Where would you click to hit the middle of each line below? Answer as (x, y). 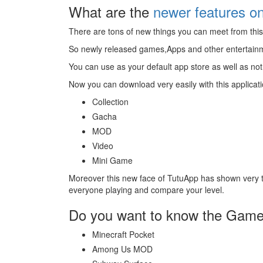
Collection (110, 102)
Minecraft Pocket (123, 234)
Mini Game (112, 160)
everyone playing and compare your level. (146, 190)
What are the (109, 11)
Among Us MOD (122, 249)
